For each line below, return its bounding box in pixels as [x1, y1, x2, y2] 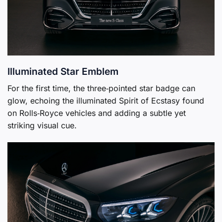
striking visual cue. [7, 120, 77, 131]
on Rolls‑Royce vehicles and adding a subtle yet [7, 108, 186, 118]
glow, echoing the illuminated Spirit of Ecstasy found [7, 96, 204, 106]
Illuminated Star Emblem [7, 65, 118, 78]
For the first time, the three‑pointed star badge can [7, 83, 195, 94]
